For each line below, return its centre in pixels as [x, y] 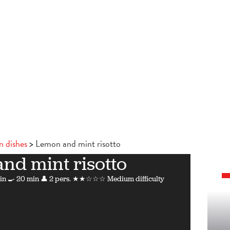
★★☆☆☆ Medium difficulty [118, 179]
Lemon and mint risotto [78, 143]
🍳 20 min [23, 179]
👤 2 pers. [55, 179]
